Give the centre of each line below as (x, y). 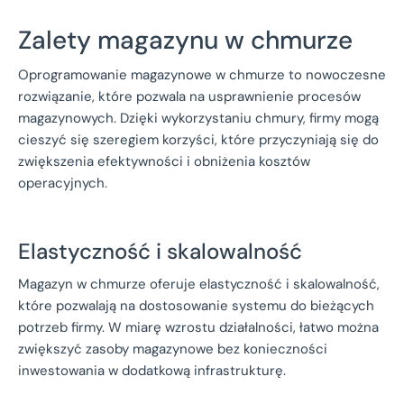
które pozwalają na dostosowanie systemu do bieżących (196, 305)
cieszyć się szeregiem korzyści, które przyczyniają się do (198, 139)
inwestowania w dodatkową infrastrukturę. (152, 370)
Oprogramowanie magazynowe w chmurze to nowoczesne (202, 74)
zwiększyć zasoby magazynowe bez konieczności (173, 349)
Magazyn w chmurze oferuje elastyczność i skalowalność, (199, 284)
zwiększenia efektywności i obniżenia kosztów (164, 161)
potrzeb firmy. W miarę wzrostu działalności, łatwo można (198, 327)
